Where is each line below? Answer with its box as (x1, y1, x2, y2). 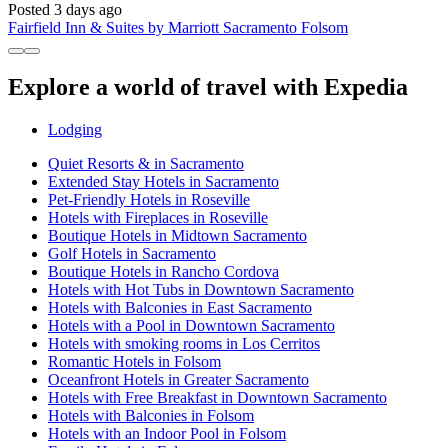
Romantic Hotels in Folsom (48, 353, 221, 371)
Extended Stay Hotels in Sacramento (48, 173, 279, 191)
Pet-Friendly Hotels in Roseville (48, 191, 250, 209)
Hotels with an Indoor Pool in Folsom (48, 425, 286, 443)
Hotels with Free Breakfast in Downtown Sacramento (48, 389, 387, 407)
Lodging (48, 121, 102, 139)
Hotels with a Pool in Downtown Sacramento (48, 317, 335, 335)
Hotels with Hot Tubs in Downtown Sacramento (48, 281, 354, 299)
